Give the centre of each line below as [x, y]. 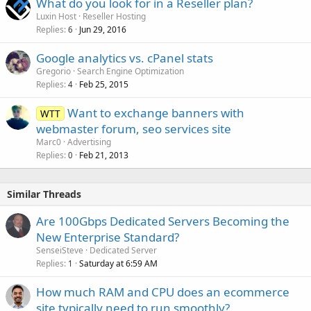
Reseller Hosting [114, 16]
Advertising [89, 142]
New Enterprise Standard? [108, 237]
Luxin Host [56, 16]
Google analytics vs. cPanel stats [125, 58]
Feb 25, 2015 [104, 84]
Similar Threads [44, 194]
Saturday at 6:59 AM [118, 263]
